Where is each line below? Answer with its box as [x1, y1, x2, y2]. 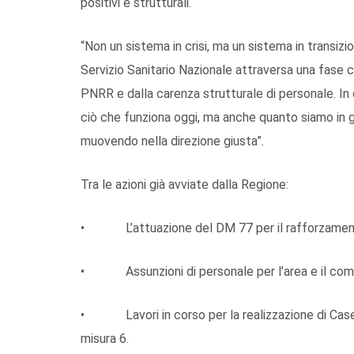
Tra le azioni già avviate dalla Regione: [81, 176, 288, 192]
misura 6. [81, 330, 129, 346]
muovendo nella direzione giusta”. [81, 133, 264, 149]
